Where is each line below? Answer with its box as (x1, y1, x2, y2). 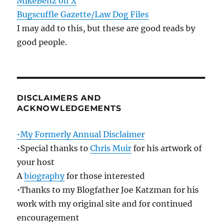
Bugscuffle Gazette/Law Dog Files (17, 9, 149, 20)
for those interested (64, 171, 145, 181)
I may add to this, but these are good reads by (17, 23, 196, 34)
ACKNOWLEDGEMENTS (17, 104, 121, 113)
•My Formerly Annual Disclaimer (17, 129, 145, 140)
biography (24, 171, 65, 181)
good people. (17, 37, 67, 48)
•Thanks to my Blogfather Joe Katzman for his (17, 185, 199, 195)
